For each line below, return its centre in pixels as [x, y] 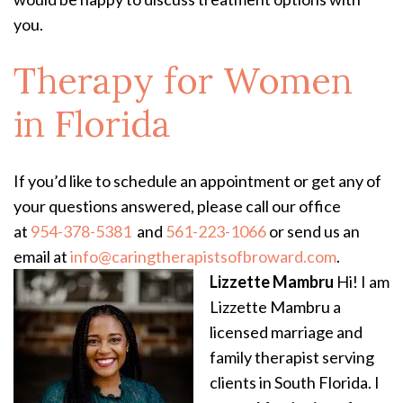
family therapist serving [292, 357]
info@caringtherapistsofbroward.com [203, 256]
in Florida [92, 123]
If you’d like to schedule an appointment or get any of [197, 180]
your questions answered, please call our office [177, 206]
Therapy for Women [183, 80]
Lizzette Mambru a [275, 306]
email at [42, 256]
